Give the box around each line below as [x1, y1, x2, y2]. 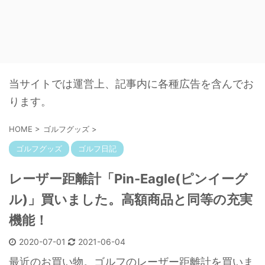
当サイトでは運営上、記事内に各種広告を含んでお [9, 77, 254, 90]
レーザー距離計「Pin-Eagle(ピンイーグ [9, 170, 248, 186]
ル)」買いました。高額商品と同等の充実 [9, 191, 253, 207]
